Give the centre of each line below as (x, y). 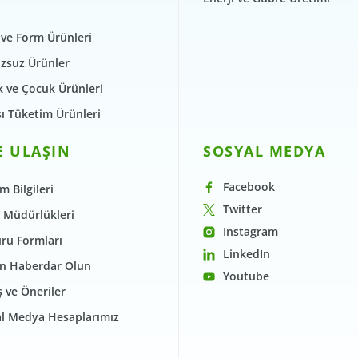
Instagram (251, 232)
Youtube (246, 276)
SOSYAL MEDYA (264, 151)
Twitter (243, 209)
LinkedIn (247, 254)
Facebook (249, 187)
